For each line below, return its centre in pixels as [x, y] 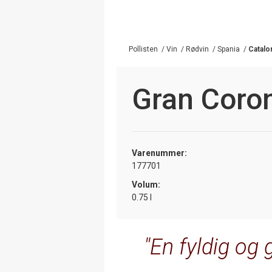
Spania [229, 49]
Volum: [146, 184]
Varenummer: [159, 153]
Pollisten [143, 49]
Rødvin [197, 49]
